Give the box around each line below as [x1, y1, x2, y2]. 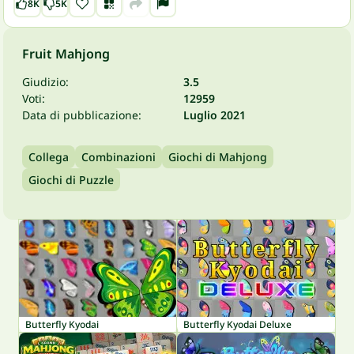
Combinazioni [81, 149, 156, 164]
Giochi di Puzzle [28, 172, 114, 187]
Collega [28, 149, 69, 164]
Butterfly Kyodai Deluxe [183, 318, 292, 331]
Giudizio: [22, 74, 69, 89]
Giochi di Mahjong [168, 149, 267, 164]
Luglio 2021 [183, 107, 246, 122]
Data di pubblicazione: [22, 107, 141, 122]
